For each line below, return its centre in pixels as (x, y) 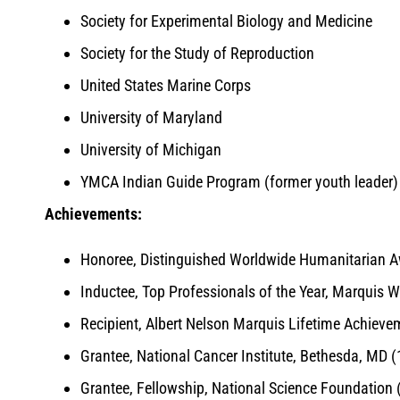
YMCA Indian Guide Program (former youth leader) (239, 182)
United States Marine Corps (166, 86)
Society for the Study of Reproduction (197, 54)
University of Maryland (151, 118)
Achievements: (93, 214)
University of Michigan (151, 150)
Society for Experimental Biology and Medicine (226, 21)
